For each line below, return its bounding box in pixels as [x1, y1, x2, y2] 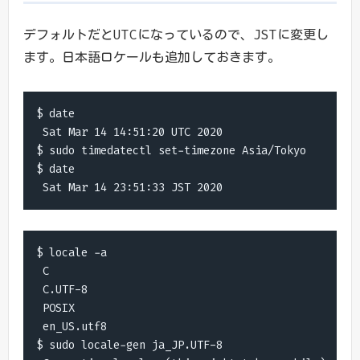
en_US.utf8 [36, 318, 107, 334]
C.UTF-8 [36, 281, 88, 297]
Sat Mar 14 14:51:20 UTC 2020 [36, 125, 223, 141]
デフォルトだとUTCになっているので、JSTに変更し [23, 26, 329, 43]
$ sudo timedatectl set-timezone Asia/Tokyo [36, 143, 306, 159]
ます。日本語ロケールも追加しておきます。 [23, 48, 280, 66]
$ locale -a [36, 244, 107, 260]
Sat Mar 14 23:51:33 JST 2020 [36, 180, 223, 196]
